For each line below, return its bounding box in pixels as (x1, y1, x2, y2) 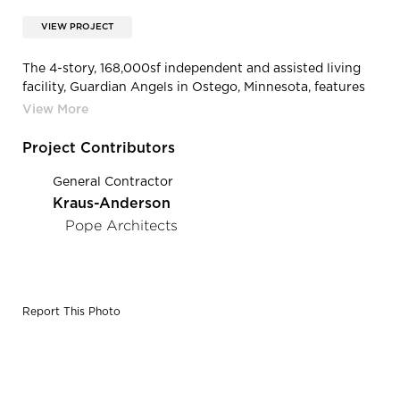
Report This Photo (22, 305, 121, 317)
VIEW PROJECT (41, 21, 113, 31)
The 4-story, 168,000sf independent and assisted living (22, 62, 361, 75)
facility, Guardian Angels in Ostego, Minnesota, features (22, 80, 365, 94)
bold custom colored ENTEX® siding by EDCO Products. (22, 99, 366, 112)
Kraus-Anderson (53, 196, 171, 211)
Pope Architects (65, 217, 178, 233)
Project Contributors (22, 140, 175, 155)
